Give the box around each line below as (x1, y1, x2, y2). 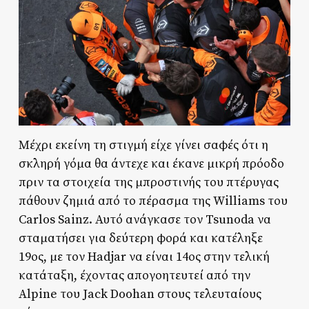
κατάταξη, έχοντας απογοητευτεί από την (18, 267, 250, 283)
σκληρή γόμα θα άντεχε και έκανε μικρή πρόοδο (18, 155, 284, 172)
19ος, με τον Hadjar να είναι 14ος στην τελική (18, 248, 270, 265)
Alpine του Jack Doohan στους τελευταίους (18, 286, 261, 302)
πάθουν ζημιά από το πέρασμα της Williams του (18, 192, 288, 209)
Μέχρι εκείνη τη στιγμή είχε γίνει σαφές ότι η (18, 137, 268, 153)
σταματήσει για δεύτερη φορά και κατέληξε (18, 230, 263, 246)
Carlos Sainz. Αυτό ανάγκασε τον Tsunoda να (18, 211, 271, 228)
